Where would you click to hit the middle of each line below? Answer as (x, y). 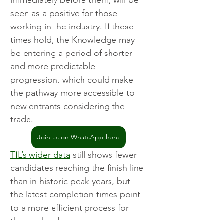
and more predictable (54, 67)
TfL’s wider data (40, 155)
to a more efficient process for (71, 208)
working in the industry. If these (73, 27)
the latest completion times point (77, 195)
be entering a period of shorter (72, 53)
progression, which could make (73, 80)
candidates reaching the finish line (78, 168)
